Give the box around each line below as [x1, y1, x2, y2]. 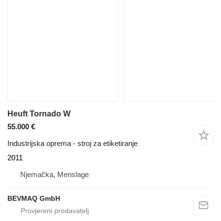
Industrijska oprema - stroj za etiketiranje [7, 139, 138, 147]
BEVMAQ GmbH [7, 194, 60, 202]
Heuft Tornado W [7, 110, 71, 118]
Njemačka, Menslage [20, 170, 89, 179]
